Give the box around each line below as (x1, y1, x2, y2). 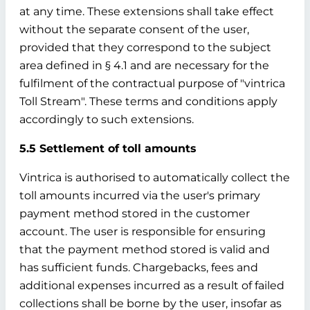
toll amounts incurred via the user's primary (19, 189, 260, 202)
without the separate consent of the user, (19, 23, 249, 36)
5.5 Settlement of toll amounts (19, 142, 197, 155)
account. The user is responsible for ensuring (19, 225, 266, 238)
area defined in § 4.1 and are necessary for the (19, 59, 269, 72)
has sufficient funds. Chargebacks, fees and (19, 261, 258, 274)
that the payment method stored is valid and (19, 243, 270, 256)
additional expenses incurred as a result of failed (19, 279, 284, 292)
